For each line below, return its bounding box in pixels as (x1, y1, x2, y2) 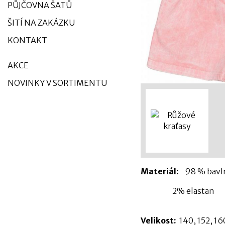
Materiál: (140, 166, 179, 177)
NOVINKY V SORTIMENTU (8, 78, 107, 88)
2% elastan (140, 185, 217, 196)
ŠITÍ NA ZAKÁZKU (8, 18, 75, 28)
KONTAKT (8, 35, 47, 45)
